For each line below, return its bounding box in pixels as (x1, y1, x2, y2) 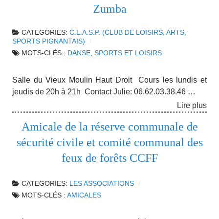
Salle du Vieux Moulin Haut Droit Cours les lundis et (12, 75, 207, 84)
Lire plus (177, 101, 207, 110)
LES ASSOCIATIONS (69, 180, 134, 188)
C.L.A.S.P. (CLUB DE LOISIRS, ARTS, (69, 28, 186, 36)
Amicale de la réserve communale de (21, 120, 198, 133)
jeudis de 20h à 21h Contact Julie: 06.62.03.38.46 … (12, 87, 196, 96)
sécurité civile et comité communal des (16, 136, 203, 149)
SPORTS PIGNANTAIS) (12, 37, 85, 45)
